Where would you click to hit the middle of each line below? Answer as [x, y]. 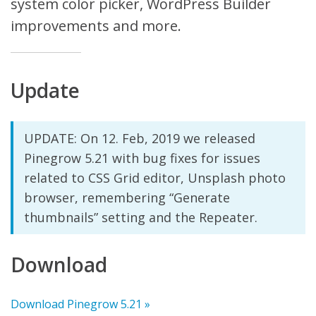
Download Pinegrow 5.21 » [80, 304]
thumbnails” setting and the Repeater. [141, 217]
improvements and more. [96, 26]
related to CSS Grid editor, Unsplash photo [155, 178]
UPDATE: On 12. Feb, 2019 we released [140, 138]
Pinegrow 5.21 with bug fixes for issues [142, 158]
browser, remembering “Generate [127, 197]
